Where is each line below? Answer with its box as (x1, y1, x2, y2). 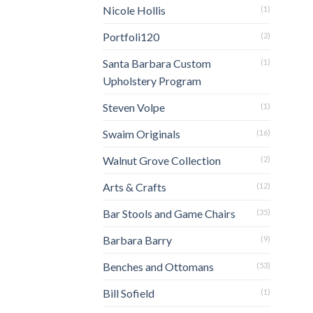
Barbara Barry (103, 233, 172, 247)
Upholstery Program (103, 73, 201, 87)
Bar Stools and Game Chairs (103, 206, 235, 220)
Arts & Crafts (103, 180, 166, 194)
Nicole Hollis (103, 3, 166, 17)
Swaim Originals (103, 126, 180, 140)
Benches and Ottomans (103, 259, 214, 273)
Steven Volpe (103, 100, 165, 114)
